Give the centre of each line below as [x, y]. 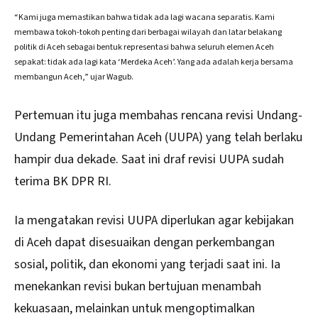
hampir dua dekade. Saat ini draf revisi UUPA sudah [149, 160]
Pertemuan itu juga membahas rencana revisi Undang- [158, 116]
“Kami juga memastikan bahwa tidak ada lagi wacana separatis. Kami [144, 18]
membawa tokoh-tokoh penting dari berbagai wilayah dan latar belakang [148, 33]
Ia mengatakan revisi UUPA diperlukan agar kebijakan [154, 220]
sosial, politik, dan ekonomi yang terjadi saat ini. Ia [147, 264]
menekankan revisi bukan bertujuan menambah [138, 286]
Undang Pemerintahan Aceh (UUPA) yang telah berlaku [158, 138]
